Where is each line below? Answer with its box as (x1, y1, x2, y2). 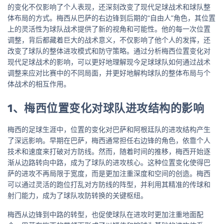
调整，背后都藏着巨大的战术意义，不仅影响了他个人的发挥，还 (7, 34, 210, 44)
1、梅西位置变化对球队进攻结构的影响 (7, 101, 204, 115)
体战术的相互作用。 (7, 78, 70, 88)
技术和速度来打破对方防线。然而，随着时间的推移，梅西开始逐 (7, 146, 210, 156)
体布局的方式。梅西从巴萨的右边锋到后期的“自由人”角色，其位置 (7, 12, 215, 22)
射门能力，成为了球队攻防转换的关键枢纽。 (7, 190, 147, 200)
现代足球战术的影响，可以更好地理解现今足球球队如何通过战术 (7, 56, 210, 66)
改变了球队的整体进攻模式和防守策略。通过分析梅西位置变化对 (7, 45, 210, 55)
